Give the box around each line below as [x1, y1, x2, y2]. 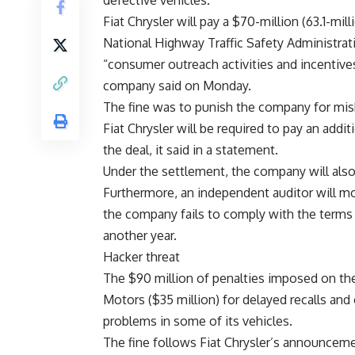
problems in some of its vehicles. [103, 313, 292, 330]
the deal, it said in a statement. [103, 142, 278, 158]
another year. [103, 227, 177, 244]
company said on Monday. [103, 78, 251, 94]
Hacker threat [103, 249, 180, 265]
